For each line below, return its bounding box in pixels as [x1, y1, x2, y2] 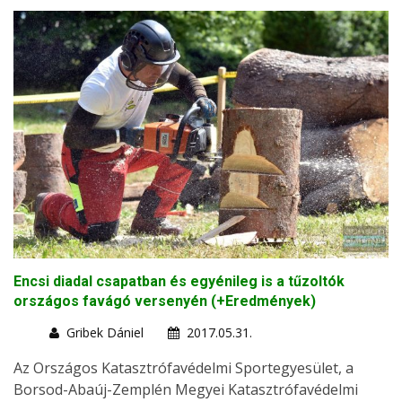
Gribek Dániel [66, 323, 144, 341]
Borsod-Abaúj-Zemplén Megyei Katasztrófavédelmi [13, 379, 358, 399]
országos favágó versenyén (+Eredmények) [13, 292, 316, 310]
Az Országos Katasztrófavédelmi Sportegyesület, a [13, 357, 354, 378]
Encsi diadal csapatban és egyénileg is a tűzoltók [13, 272, 345, 290]
